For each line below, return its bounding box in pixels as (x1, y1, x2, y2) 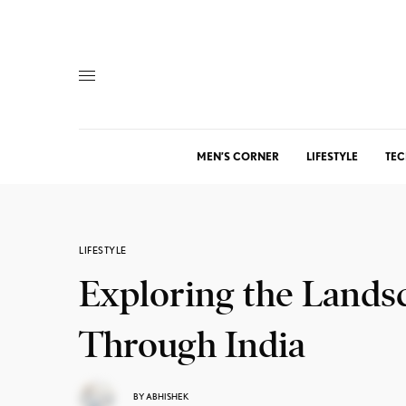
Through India (79, 323, 305, 367)
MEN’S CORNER (197, 150, 279, 163)
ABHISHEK (146, 390, 188, 401)
